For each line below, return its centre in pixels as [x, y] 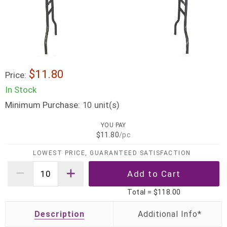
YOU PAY [113, 125]
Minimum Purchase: [43, 105]
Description [59, 214]
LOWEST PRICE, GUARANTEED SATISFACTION [112, 153]
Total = [140, 192]
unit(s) [106, 105]
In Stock [21, 89]
